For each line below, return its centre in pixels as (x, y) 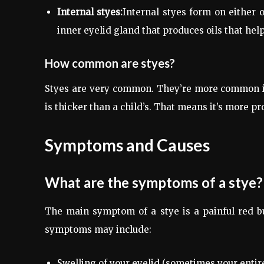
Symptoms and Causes (127, 145)
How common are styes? (110, 63)
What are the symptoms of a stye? (154, 183)
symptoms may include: (98, 230)
